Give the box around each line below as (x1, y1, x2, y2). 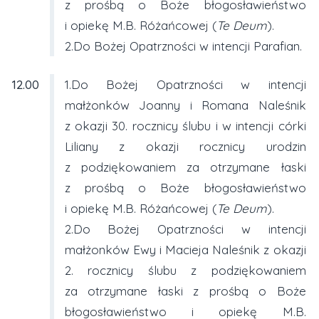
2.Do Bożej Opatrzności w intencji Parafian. (64, 38, 302, 53)
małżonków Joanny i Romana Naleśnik (64, 97, 306, 113)
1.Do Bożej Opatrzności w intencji (64, 76, 306, 92)
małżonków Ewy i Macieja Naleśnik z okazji (64, 241, 306, 257)
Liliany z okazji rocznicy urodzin (64, 138, 306, 154)
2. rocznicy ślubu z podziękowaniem (64, 262, 306, 278)
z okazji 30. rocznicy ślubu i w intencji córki (64, 117, 306, 133)
